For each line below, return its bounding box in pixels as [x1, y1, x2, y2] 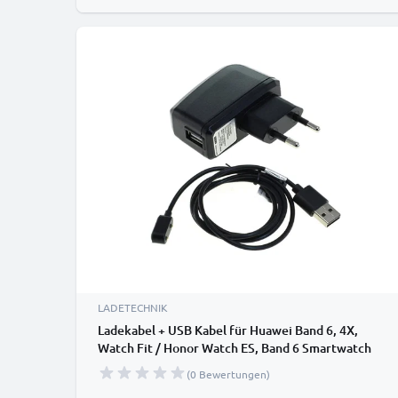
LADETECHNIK [98, 300, 168, 314]
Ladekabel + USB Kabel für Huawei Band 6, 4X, [98, 322, 358, 338]
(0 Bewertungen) [187, 367, 270, 381]
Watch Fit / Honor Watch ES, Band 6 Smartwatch [98, 339, 371, 356]
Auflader [98, 375, 148, 392]
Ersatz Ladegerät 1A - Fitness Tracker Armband [98, 357, 363, 374]
